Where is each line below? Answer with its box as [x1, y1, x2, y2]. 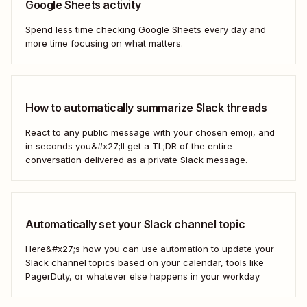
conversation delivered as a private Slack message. [25, 153, 247, 165]
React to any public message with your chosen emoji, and [25, 126, 275, 138]
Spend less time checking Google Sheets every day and [25, 23, 266, 35]
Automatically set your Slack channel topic [25, 217, 245, 231]
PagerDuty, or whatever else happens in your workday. [25, 270, 261, 282]
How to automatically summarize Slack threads [25, 100, 267, 114]
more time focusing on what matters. [25, 37, 183, 49]
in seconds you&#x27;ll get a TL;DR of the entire [25, 140, 232, 151]
